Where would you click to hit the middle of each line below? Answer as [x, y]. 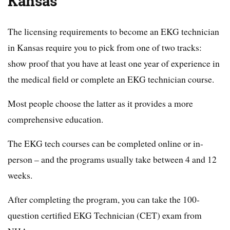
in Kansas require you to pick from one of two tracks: [105, 47]
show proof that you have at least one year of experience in [114, 63]
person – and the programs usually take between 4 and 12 [112, 159]
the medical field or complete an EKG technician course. [111, 79]
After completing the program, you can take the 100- [104, 199]
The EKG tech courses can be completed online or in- [106, 143]
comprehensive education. [55, 119]
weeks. [20, 175]
